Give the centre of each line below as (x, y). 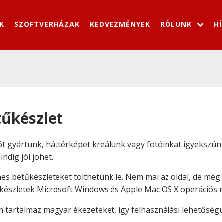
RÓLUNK (176, 24)
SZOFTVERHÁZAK (47, 24)
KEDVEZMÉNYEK (120, 24)
